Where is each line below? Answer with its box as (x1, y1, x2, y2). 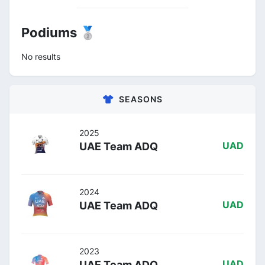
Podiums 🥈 (21, 25, 96, 40)
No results (21, 51, 60, 62)
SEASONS (118, 94, 163, 104)
